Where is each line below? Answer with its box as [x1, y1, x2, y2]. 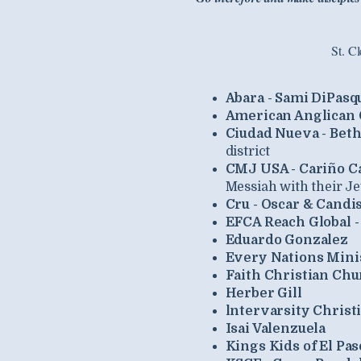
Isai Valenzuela [225, 322, 326, 337]
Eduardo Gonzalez [225, 233, 348, 248]
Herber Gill [225, 286, 302, 301]
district [225, 144, 271, 160]
